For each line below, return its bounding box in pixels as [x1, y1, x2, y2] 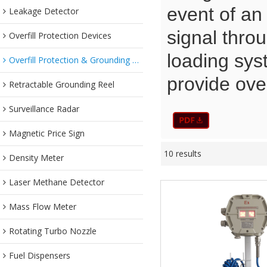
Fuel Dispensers [9, 250, 70, 261]
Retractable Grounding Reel [9, 79, 114, 90]
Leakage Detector [9, 5, 79, 17]
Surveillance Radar [9, 103, 79, 114]
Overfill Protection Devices [9, 30, 111, 41]
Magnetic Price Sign [9, 128, 85, 139]
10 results [164, 148, 201, 159]
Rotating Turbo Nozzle [9, 225, 97, 237]
